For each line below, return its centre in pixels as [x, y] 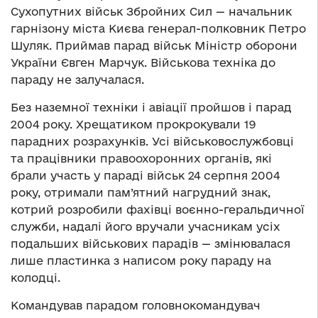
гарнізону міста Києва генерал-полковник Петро [158, 28]
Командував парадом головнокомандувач [136, 305]
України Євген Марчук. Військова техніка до [143, 62]
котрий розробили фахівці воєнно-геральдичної [158, 209]
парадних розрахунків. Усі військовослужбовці [152, 141]
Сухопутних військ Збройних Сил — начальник [151, 11]
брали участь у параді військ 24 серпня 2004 [145, 175]
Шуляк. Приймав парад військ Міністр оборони [154, 45]
